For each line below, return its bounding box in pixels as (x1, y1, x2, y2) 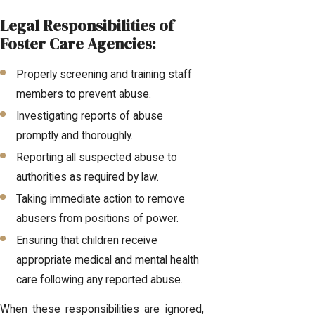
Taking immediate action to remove (16, 193, 186, 206)
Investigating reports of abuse (16, 109, 164, 122)
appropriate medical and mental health (16, 254, 200, 267)
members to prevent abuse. (16, 87, 152, 101)
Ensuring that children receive (16, 234, 158, 247)
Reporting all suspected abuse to (16, 151, 178, 165)
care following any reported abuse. (16, 274, 184, 287)
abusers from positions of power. (16, 212, 179, 226)
